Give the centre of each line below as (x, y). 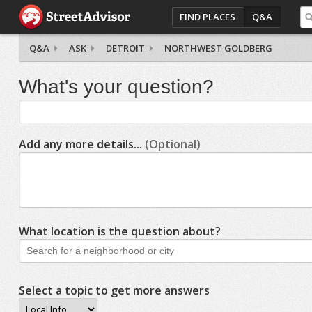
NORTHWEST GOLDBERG (218, 48)
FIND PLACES (208, 17)
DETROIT (125, 48)
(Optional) (172, 144)
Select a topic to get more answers (114, 290)
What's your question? (116, 87)
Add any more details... (81, 144)
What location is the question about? (119, 231)
